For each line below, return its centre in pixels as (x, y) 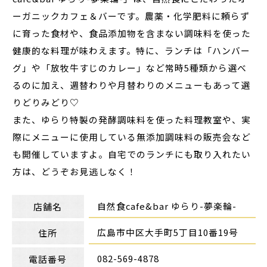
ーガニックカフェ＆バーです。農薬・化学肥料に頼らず (131, 15)
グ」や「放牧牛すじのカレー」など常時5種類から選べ (130, 67)
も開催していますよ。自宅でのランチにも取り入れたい (132, 154)
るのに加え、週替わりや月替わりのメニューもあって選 (132, 85)
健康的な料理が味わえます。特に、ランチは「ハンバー (132, 50)
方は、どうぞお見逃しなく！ (75, 171)
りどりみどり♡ (46, 102)
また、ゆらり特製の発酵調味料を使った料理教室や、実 (132, 119)
